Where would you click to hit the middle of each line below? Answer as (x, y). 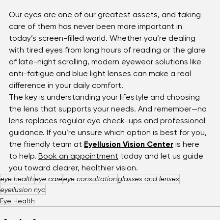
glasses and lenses (149, 189)
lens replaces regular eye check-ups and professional (108, 131)
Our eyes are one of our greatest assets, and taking (106, 25)
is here (187, 155)
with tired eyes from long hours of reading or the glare (108, 60)
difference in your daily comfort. (66, 96)
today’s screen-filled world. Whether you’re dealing (103, 49)
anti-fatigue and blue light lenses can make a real (101, 84)
